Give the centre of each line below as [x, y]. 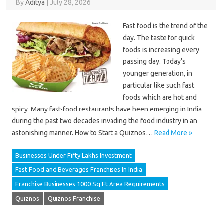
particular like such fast [159, 85]
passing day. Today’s [154, 61]
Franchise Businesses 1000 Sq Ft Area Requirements [90, 184]
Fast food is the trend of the [165, 26]
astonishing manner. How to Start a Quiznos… [83, 133]
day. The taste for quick [159, 38]
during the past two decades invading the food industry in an [105, 121]
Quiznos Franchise [74, 198]
